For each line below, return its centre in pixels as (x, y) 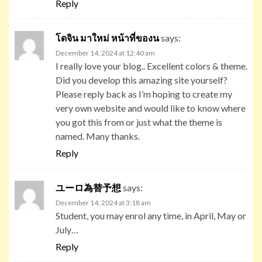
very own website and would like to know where (151, 108)
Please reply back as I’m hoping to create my (144, 94)
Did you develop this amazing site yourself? (142, 80)
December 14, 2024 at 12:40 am (105, 53)
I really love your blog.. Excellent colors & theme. (151, 65)
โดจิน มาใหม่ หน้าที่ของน (107, 37)
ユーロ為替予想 (88, 187)
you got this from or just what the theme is (139, 122)
